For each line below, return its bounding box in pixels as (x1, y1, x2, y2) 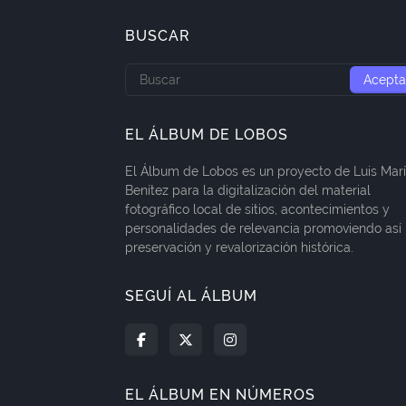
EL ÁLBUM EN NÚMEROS (125, 385, 315, 403)
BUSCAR (125, 26, 190, 44)
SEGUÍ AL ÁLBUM (125, 286, 257, 304)
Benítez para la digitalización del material (125, 182, 371, 198)
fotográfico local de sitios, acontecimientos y (125, 201, 390, 217)
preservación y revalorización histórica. (125, 239, 353, 255)
